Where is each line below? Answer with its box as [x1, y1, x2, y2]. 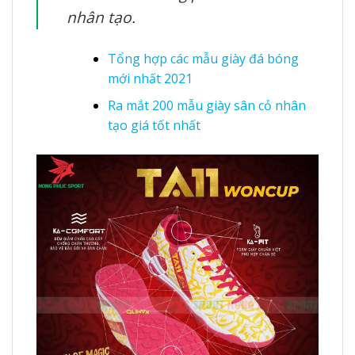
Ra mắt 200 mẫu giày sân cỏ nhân [107, 97, 306, 115]
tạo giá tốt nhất [107, 116, 200, 135]
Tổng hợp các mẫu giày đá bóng [107, 49, 299, 67]
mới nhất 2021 [107, 69, 193, 87]
